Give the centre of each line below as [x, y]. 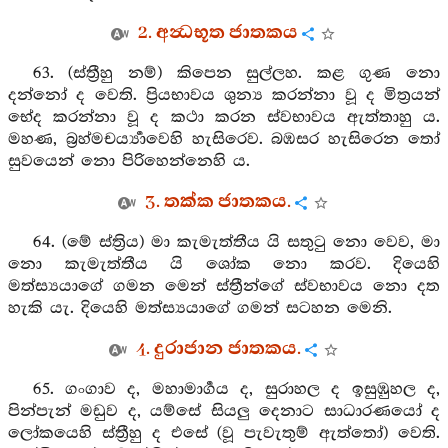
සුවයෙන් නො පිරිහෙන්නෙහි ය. [129, 161]
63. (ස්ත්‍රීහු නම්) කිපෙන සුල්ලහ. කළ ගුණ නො [236, 73]
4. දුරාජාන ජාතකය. [218, 349]
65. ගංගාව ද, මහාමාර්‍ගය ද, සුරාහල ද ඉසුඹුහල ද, [236, 389]
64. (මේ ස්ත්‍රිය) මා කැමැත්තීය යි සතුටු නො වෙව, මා [236, 242]
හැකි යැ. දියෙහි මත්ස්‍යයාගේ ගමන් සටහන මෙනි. [200, 308]
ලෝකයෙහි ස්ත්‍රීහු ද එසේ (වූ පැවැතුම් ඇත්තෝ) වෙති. [224, 433]
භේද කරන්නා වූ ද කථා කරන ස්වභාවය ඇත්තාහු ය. [224, 117]
